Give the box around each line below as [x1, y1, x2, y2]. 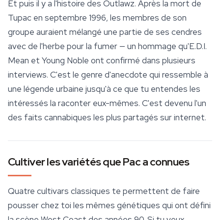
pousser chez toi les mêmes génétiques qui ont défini [8, 200, 211, 211]
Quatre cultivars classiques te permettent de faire [8, 186, 200, 197]
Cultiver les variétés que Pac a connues [8, 155, 190, 169]
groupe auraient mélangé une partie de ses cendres [8, 27, 202, 38]
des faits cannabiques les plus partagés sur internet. [8, 112, 206, 123]
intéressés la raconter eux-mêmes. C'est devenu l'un [8, 98, 206, 109]
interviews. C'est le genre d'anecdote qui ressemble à [8, 69, 208, 81]
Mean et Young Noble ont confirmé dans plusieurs [8, 55, 195, 66]
